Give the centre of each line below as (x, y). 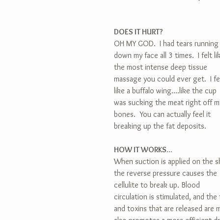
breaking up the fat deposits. (160, 126)
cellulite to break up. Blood (158, 185)
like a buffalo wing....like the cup (166, 91)
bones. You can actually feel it (163, 114)
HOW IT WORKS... (143, 150)
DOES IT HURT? (138, 32)
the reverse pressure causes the (166, 173)
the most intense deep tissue (162, 67)
